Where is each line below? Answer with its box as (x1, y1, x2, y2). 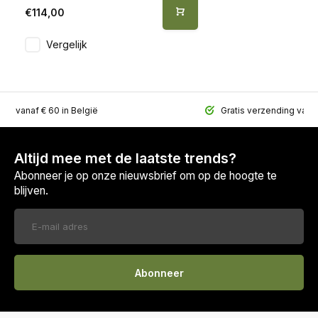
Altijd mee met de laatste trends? (14, 150, 236, 168)
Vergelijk (46, 38, 87, 51)
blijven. (14, 184, 48, 198)
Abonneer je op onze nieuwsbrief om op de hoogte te (14, 169, 277, 183)
